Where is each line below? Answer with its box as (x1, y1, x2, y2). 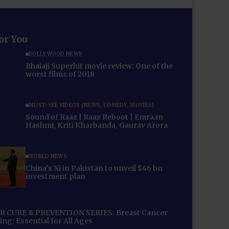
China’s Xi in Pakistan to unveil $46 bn (26, 164, 163, 173)
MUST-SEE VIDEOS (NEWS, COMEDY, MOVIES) (29, 102, 154, 109)
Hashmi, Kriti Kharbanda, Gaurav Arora (26, 121, 168, 130)
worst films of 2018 (26, 70, 95, 79)
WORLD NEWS (29, 153, 67, 160)
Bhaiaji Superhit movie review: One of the (26, 61, 173, 71)
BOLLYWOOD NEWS (29, 51, 83, 58)
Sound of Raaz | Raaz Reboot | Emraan (26, 112, 163, 122)
